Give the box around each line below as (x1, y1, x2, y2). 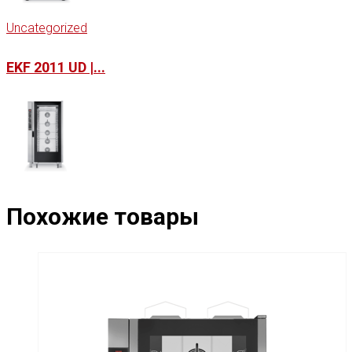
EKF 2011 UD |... (6, 58, 105, 75)
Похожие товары (6, 202, 199, 230)
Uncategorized (6, 20, 87, 35)
